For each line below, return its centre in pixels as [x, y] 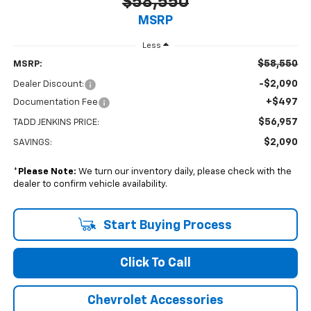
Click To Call [155, 263]
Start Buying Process [166, 226]
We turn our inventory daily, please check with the [184, 172]
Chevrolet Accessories [155, 301]
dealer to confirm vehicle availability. [90, 185]
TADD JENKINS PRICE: [56, 123]
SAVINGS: [32, 143]
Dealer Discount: [48, 85]
